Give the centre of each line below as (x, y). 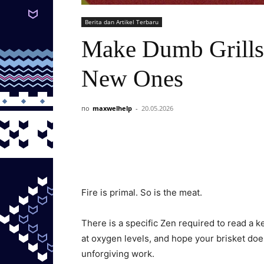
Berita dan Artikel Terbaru (122, 22)
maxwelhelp (112, 108)
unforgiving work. (118, 254)
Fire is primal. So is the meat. (142, 192)
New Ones (132, 78)
